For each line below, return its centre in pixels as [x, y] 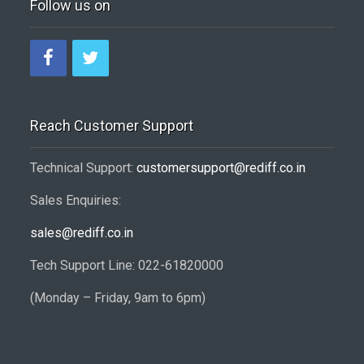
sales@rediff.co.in [81, 233]
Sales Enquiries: [75, 200]
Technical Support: [83, 168]
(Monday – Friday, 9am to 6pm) [117, 298]
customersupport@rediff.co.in [221, 168]
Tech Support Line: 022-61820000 [126, 265]
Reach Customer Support [111, 126]
